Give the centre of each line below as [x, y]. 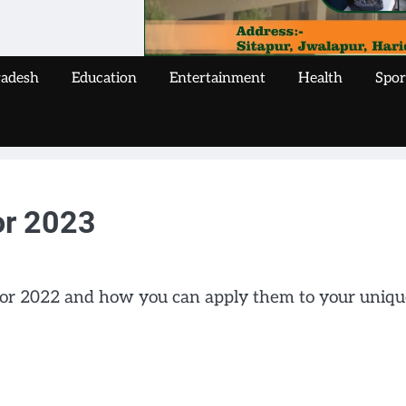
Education [104, 79]
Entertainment [217, 79]
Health [320, 79]
